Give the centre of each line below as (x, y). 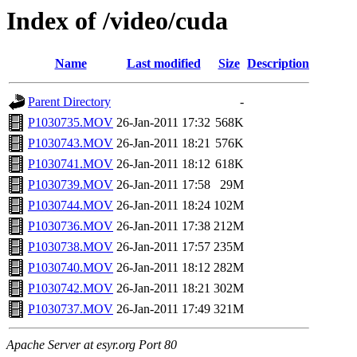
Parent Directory (69, 102)
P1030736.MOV (71, 226)
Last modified (163, 64)
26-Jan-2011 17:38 (163, 226)
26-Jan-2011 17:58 (163, 185)
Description (278, 64)
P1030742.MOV (71, 288)
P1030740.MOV (71, 268)
